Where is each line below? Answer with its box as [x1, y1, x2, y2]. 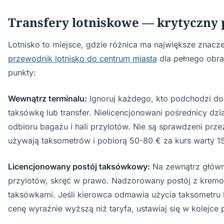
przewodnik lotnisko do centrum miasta [8, 53, 157, 63]
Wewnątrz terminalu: [8, 93, 87, 103]
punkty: [8, 67, 36, 77]
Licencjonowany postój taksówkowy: [8, 161, 150, 171]
